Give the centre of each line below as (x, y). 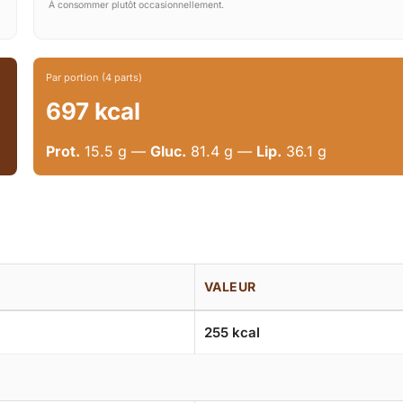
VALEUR (230, 287)
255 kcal (232, 333)
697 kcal (94, 112)
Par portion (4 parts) (94, 78)
